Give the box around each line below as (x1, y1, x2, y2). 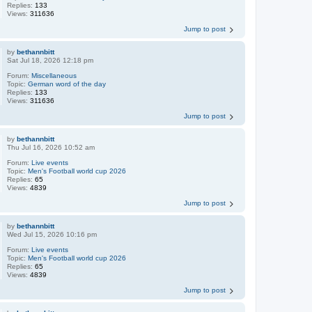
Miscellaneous (31, 72, 77, 80)
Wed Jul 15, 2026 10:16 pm (7, 231, 97, 239)
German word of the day (28, 80, 107, 88)
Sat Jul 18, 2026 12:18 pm (7, 56, 94, 65)
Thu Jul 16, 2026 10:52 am (7, 143, 95, 152)
